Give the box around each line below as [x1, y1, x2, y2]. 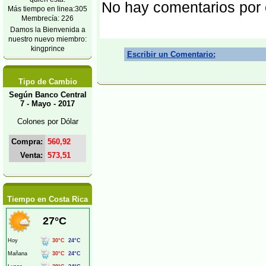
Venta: [20, 151, 43, 160]
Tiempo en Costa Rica [7, 195, 88, 204]
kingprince [30, 45, 65, 52]
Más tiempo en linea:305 [8, 5, 87, 12]
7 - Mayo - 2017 [20, 99, 75, 108]
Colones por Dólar [17, 117, 78, 126]
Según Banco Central [8, 90, 87, 99]
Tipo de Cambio [18, 77, 77, 86]
